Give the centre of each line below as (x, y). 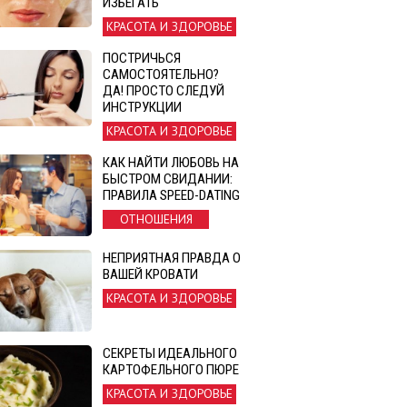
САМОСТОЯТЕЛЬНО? (161, 74)
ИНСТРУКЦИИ (142, 107)
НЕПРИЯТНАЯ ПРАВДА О (172, 258)
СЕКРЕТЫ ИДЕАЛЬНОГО (170, 354)
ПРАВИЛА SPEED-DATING (171, 195)
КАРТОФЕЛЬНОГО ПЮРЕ (171, 370)
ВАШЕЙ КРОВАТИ (150, 275)
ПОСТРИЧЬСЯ (142, 58)
